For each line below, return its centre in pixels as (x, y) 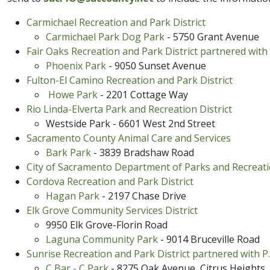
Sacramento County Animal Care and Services (129, 138)
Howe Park (74, 94)
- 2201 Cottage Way (144, 94)
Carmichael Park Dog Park (106, 36)
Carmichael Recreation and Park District (116, 22)
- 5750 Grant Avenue (213, 36)
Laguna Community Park (102, 239)
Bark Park (70, 152)
